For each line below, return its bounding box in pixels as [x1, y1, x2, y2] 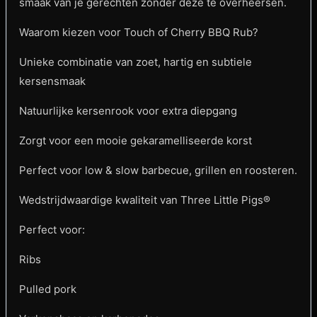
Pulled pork [19, 282, 76, 296]
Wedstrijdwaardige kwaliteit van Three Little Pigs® [19, 193, 270, 207]
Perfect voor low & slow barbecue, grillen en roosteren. [19, 163, 297, 178]
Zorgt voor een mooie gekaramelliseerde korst [19, 134, 252, 148]
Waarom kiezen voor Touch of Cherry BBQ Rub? [19, 25, 258, 40]
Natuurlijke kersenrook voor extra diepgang [19, 104, 237, 118]
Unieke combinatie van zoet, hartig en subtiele [19, 55, 252, 69]
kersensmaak [19, 74, 86, 88]
